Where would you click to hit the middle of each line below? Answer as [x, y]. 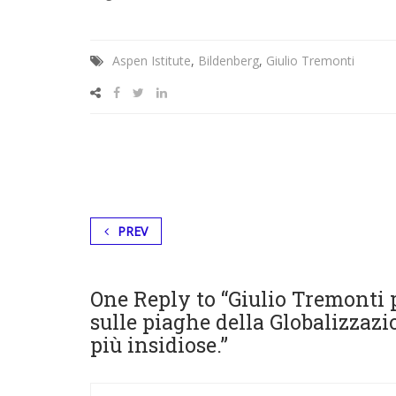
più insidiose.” [159, 345]
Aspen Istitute [152, 61]
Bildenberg [228, 61]
